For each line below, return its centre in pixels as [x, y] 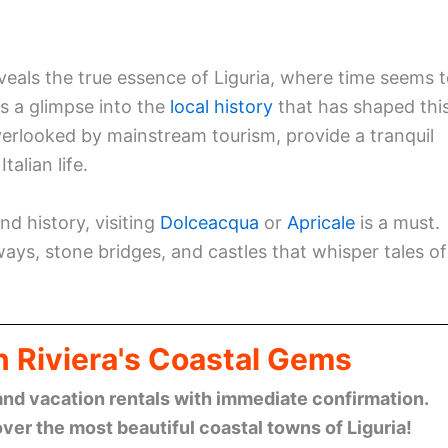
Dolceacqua [209, 222]
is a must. [397, 222]
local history [221, 107]
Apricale [321, 222]
